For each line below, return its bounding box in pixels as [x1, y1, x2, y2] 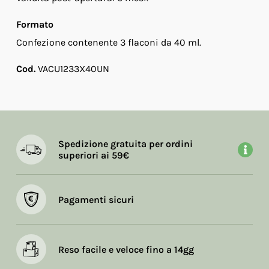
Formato [16, 19, 53, 31]
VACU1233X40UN [35, 63, 109, 75]
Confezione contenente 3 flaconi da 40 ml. [16, 37, 201, 49]
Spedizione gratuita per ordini [58, 138, 193, 150]
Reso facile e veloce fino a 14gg [58, 243, 194, 255]
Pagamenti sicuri [58, 193, 134, 205]
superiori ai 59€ [58, 150, 129, 162]
